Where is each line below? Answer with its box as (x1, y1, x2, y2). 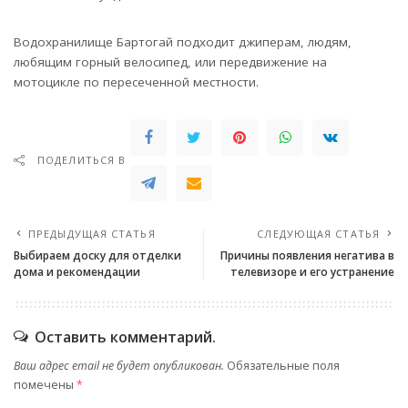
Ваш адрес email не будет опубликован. (14, 358, 224, 374)
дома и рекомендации (14, 264, 140, 280)
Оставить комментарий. (35, 327, 216, 348)
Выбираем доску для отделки (14, 248, 181, 264)
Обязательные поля (227, 358, 340, 374)
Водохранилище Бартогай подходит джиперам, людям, (14, 34, 352, 51)
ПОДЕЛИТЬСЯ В (37, 153, 127, 168)
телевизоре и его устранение (230, 264, 394, 280)
